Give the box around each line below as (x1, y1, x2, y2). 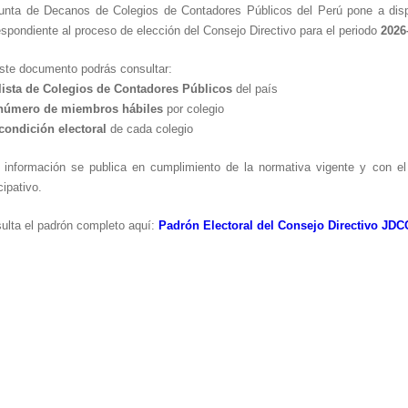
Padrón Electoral (158, 218, 257, 232)
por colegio (163, 101, 224, 116)
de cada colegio (107, 121, 197, 136)
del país (232, 81, 278, 96)
